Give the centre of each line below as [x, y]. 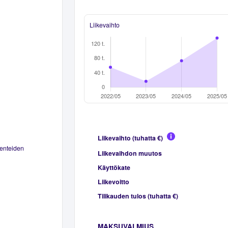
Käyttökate [114, 167]
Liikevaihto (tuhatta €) [130, 138]
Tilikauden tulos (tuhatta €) [138, 196]
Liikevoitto [113, 181]
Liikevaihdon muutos [130, 153]
